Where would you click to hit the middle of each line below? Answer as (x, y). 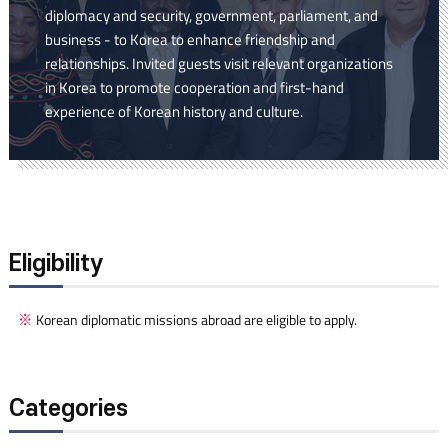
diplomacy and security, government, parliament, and (211, 15)
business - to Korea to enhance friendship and (189, 39)
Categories (68, 409)
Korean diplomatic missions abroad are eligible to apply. (197, 319)
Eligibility (55, 264)
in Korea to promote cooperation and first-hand (194, 87)
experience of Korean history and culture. (173, 111)
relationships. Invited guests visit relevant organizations (218, 63)
